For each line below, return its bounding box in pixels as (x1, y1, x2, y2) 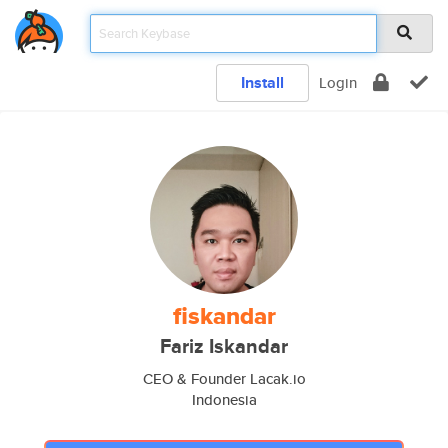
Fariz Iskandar (160, 332, 288, 361)
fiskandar (172, 298, 276, 334)
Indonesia (191, 389, 257, 410)
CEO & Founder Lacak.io (142, 368, 306, 389)
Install (241, 71, 284, 94)
